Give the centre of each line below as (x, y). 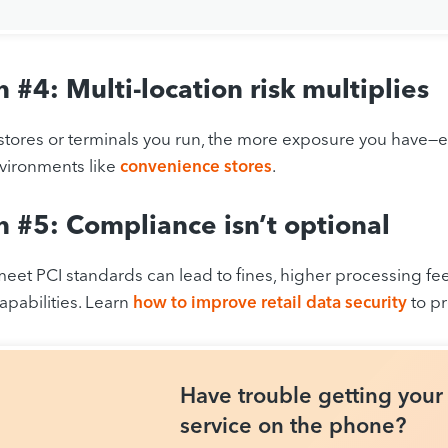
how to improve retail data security (270, 302)
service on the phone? (293, 424)
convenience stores (196, 166)
